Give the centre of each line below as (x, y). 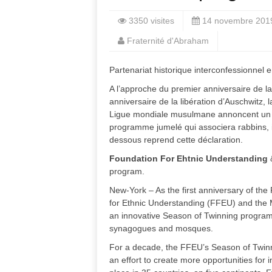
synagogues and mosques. (161, 228)
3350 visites (151, 21)
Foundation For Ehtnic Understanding (189, 158)
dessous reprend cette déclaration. (176, 140)
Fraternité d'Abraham (168, 41)
